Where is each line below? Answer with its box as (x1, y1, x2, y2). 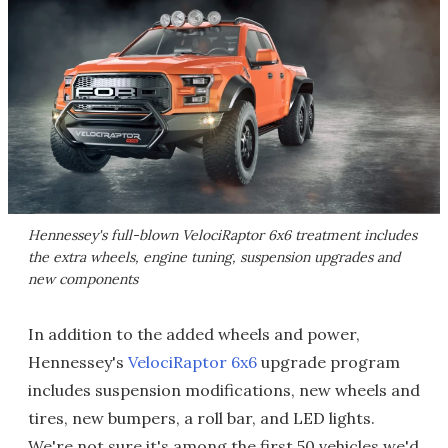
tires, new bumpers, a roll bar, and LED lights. (28, 407, 375, 428)
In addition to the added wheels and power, (28, 323, 360, 344)
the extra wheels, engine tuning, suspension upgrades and (28, 247, 400, 266)
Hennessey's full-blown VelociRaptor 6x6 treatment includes (28, 225, 417, 244)
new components (28, 269, 138, 288)
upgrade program (257, 351, 400, 372)
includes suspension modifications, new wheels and (28, 379, 420, 400)
